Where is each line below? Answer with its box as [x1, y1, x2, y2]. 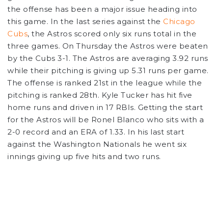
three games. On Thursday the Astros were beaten [7, 41, 208, 51]
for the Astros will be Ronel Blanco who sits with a [7, 114, 204, 124]
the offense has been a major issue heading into [7, 4, 197, 14]
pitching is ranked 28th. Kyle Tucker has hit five [7, 90, 192, 100]
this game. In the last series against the [7, 16, 163, 26]
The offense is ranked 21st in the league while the [7, 78, 202, 87]
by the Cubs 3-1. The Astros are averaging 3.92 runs [7, 53, 208, 63]
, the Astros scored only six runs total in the [27, 28, 196, 38]
